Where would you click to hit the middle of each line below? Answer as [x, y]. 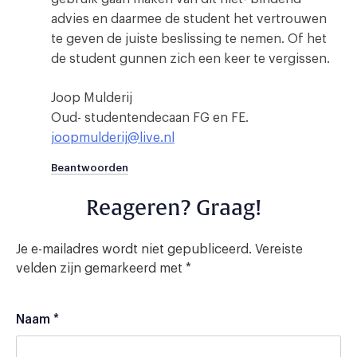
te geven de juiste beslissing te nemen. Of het [189, 39]
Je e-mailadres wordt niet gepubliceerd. [134, 249]
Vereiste [279, 249]
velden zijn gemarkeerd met [101, 268]
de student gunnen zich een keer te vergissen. [190, 59]
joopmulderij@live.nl [113, 137]
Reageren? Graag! [174, 208]
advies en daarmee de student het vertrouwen [189, 19]
